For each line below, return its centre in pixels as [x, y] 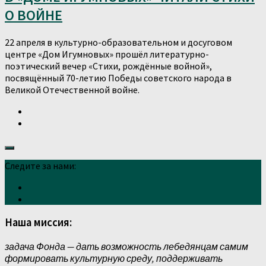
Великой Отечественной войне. [72, 89]
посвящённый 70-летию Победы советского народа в [118, 77]
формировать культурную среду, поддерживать [114, 259]
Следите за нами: [40, 165]
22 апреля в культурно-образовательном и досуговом [118, 42]
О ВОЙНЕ [34, 15]
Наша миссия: [38, 223]
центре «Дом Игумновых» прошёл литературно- [107, 54]
